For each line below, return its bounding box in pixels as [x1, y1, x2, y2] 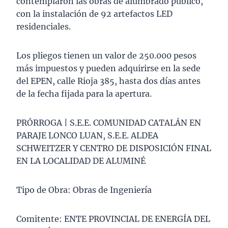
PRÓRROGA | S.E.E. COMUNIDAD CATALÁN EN [16, 118, 201, 128]
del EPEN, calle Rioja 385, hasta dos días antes [16, 76, 201, 87]
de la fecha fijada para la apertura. [16, 89, 152, 99]
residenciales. [16, 21, 71, 32]
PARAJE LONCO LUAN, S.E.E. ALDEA [16, 130, 158, 141]
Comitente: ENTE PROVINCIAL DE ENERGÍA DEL [16, 214, 210, 224]
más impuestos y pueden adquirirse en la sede [16, 63, 201, 74]
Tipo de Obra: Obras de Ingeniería [16, 185, 152, 195]
